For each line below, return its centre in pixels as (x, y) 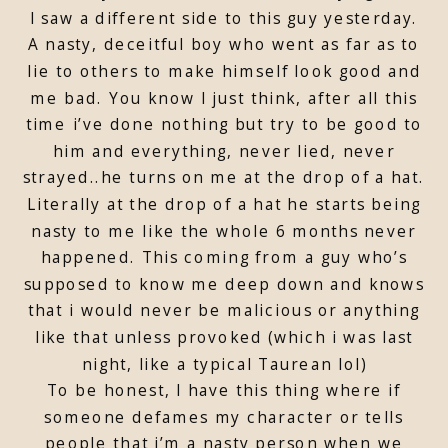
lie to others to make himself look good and (224, 71)
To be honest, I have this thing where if (224, 390)
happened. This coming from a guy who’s (224, 257)
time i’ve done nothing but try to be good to (224, 124)
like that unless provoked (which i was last (224, 337)
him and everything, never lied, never (224, 150)
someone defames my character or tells (224, 416)
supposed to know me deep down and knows (224, 283)
